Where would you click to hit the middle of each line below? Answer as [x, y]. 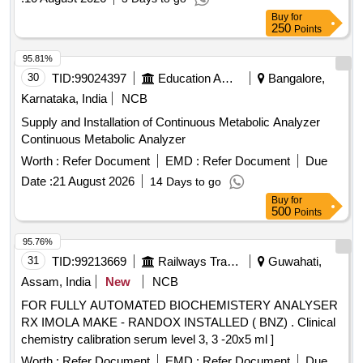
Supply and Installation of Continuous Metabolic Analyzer [171, 122]
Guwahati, [293, 262]
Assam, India [56, 282]
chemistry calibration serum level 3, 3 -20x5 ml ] [147, 340]
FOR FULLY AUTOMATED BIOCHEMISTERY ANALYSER [179, 305]
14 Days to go [186, 182]
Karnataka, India [64, 99]
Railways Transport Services [233, 262]
